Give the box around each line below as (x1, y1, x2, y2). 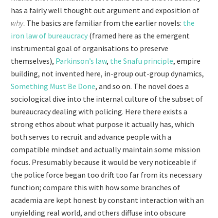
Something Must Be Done (11, 81, 96, 91)
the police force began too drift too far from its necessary (11, 170, 202, 180)
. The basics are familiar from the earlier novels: (23, 18, 183, 28)
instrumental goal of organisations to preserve (11, 43, 169, 53)
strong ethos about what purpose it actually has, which (11, 119, 195, 129)
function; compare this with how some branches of (11, 182, 181, 192)
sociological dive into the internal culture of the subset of (11, 94, 203, 104)
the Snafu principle (110, 56, 174, 66)
